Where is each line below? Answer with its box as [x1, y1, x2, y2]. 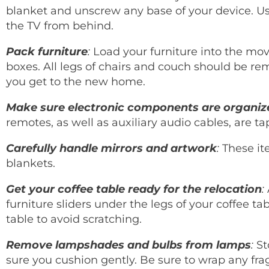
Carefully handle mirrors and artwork [6, 141, 217, 155]
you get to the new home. [6, 74, 145, 88]
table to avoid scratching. [6, 212, 142, 226]
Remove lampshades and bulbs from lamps [6, 238, 251, 252]
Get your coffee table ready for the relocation [6, 182, 262, 196]
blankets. [6, 156, 55, 170]
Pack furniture [6, 44, 88, 58]
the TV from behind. [6, 19, 113, 32]
